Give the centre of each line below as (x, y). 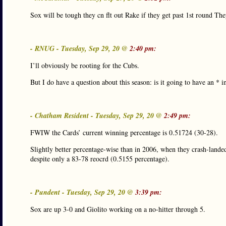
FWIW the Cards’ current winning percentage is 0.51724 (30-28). (124, 132)
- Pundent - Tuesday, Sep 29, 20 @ (83, 192)
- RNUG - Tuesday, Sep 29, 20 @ (80, 48)
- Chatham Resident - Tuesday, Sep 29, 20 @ (97, 116)
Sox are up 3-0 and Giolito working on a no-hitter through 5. (118, 209)
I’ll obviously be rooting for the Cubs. (85, 65)
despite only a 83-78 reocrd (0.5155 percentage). (100, 159)
